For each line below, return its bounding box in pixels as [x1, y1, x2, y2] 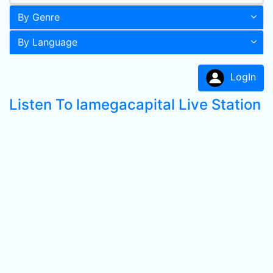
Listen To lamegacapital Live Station [9, 96, 261, 113]
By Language [18, 36, 77, 48]
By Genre [18, 11, 60, 23]
